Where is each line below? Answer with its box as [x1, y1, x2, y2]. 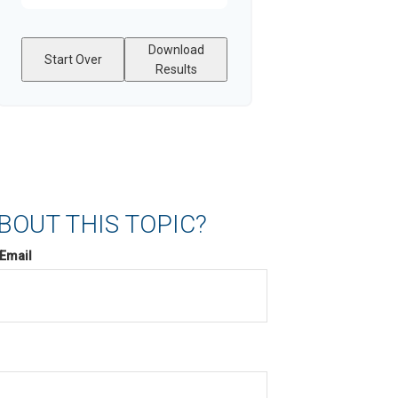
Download [147, 43, 204, 57]
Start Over [44, 52, 102, 67]
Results [155, 62, 197, 76]
